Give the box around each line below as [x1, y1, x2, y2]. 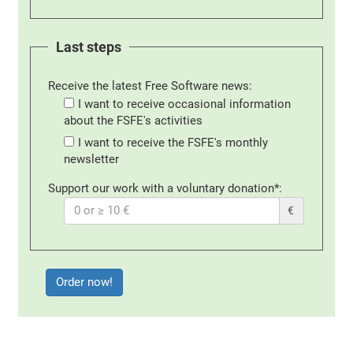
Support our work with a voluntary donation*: [48, 180, 283, 195]
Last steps [56, 38, 122, 56]
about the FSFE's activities [64, 113, 203, 128]
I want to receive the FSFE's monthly [77, 135, 268, 150]
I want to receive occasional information [77, 96, 291, 111]
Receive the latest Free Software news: [48, 78, 253, 93]
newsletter [64, 151, 120, 166]
